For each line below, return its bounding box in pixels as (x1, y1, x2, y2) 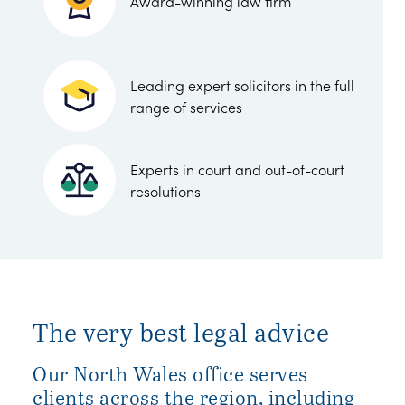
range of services (130, 97, 242, 117)
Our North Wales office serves (33, 359, 308, 387)
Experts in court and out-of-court (130, 158, 344, 179)
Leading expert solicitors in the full (130, 75, 354, 95)
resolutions (130, 180, 201, 201)
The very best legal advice (33, 314, 329, 349)
